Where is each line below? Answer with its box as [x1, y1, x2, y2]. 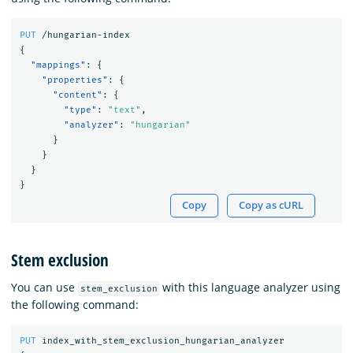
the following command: [11, 296, 139, 312]
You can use [11, 279, 78, 295]
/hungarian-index [41, 29, 130, 40]
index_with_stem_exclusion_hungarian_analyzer [41, 336, 284, 347]
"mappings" [30, 59, 86, 70]
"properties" [41, 74, 108, 85]
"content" [52, 89, 102, 100]
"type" [63, 104, 97, 115]
